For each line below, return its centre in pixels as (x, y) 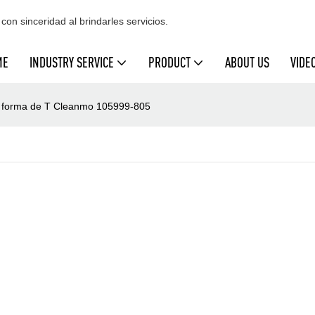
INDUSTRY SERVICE (72, 62)
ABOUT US (247, 62)
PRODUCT (169, 62)
